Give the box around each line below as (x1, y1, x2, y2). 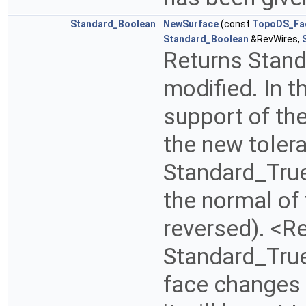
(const (219, 18, 252, 30)
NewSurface (163, 18, 219, 30)
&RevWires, (249, 33, 302, 45)
